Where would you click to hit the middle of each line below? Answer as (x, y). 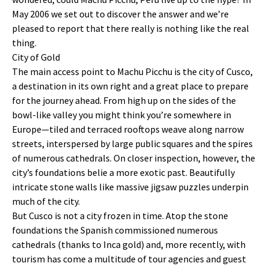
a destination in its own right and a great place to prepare (130, 86)
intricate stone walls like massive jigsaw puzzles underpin (130, 187)
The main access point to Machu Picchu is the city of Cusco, (132, 71)
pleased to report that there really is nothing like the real (131, 28)
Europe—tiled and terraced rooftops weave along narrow (128, 129)
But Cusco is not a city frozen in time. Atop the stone (120, 216)
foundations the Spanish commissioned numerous (115, 230)
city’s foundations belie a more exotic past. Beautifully (123, 172)
